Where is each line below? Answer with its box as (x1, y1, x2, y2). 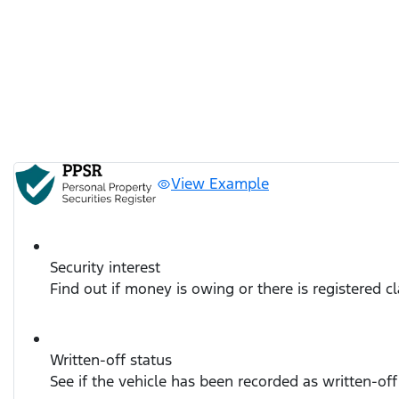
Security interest (50, 256, 160, 277)
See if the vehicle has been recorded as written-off (50, 370, 397, 391)
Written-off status (50, 349, 172, 370)
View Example (171, 174, 269, 193)
